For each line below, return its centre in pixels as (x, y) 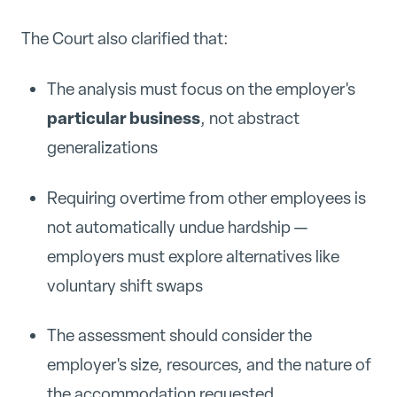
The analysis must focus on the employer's (201, 89)
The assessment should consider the (179, 336)
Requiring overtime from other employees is (206, 198)
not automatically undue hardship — (177, 227)
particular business (123, 117)
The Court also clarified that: (125, 39)
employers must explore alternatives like (193, 256)
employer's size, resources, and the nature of (209, 365)
